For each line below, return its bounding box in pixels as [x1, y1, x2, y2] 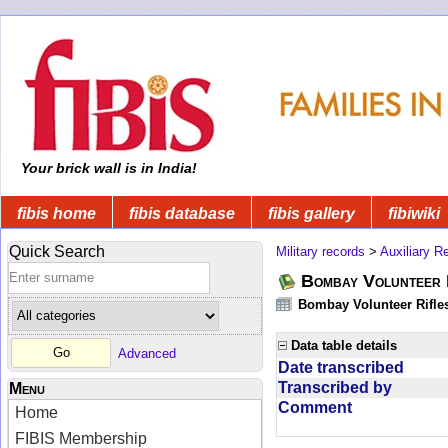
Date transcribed [278, 358, 404, 376]
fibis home [17, 204, 96, 222]
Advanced [118, 345, 176, 361]
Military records [276, 243, 365, 259]
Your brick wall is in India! [17, 160, 197, 176]
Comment [278, 398, 352, 416]
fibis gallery [268, 204, 355, 222]
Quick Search [9, 242, 105, 260]
